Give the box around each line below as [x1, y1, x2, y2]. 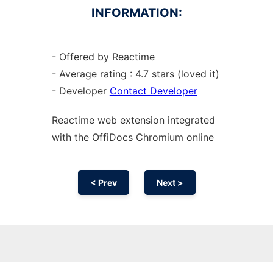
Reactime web [51, 114, 120, 126]
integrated [167, 114, 215, 126]
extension [119, 114, 168, 126]
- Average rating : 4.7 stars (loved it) [51, 68, 219, 80]
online [186, 131, 214, 143]
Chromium [135, 131, 186, 143]
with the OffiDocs [51, 131, 136, 143]
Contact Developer [109, 85, 197, 97]
